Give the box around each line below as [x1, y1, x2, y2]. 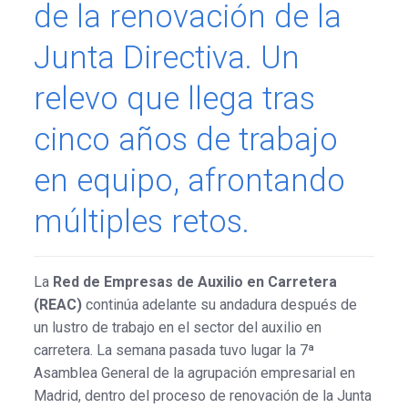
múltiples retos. [33, 202, 250, 240]
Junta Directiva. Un [33, 38, 300, 76]
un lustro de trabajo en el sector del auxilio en [33, 318, 321, 336]
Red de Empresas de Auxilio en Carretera [52, 272, 337, 291]
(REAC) [33, 295, 82, 313]
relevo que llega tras [33, 79, 315, 117]
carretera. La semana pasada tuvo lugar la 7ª [33, 341, 314, 359]
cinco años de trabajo [33, 120, 338, 158]
